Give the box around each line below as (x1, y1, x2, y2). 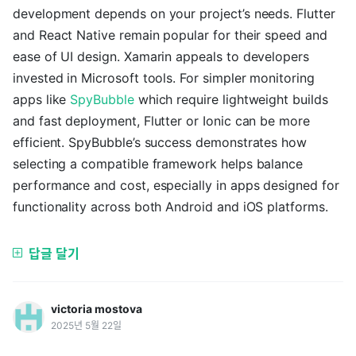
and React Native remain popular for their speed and (13, 27, 327, 43)
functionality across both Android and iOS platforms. (13, 199, 328, 215)
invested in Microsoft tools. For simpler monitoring (13, 70, 315, 86)
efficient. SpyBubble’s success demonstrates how (13, 134, 307, 150)
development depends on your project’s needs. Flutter (13, 6, 335, 21)
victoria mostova (51, 302, 142, 315)
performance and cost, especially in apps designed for (13, 177, 339, 193)
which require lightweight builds (133, 91, 328, 107)
